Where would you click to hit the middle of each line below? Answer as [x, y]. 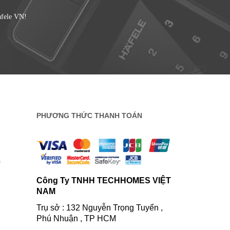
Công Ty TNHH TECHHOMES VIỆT [104, 181]
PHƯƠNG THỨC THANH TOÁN [89, 116]
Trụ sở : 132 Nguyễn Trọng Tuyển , [100, 207]
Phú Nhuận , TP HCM [76, 218]
